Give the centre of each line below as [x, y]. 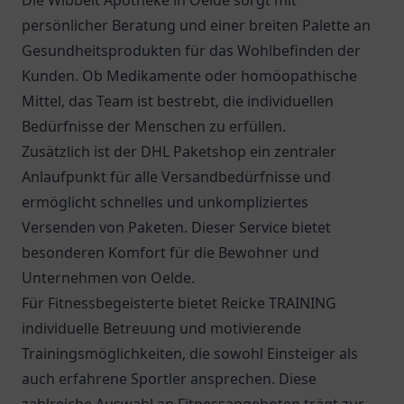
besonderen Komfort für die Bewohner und [170, 252]
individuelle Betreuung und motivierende [161, 328]
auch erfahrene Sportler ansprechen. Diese [169, 379]
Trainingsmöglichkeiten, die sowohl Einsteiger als [190, 353]
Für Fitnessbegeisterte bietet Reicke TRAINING [179, 303]
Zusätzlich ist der [81, 151]
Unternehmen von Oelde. [108, 278]
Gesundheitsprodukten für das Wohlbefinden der [191, 50]
